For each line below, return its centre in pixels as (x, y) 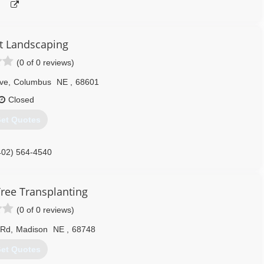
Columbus (32, 82)
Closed (21, 100)
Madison (32, 229)
